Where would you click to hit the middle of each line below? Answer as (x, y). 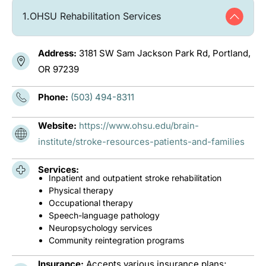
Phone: (54, 97)
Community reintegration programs (116, 240)
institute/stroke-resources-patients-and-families (141, 141)
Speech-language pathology (104, 215)
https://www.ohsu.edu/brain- (139, 125)
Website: (58, 125)
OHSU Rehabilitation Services (95, 16)
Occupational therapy (91, 202)
